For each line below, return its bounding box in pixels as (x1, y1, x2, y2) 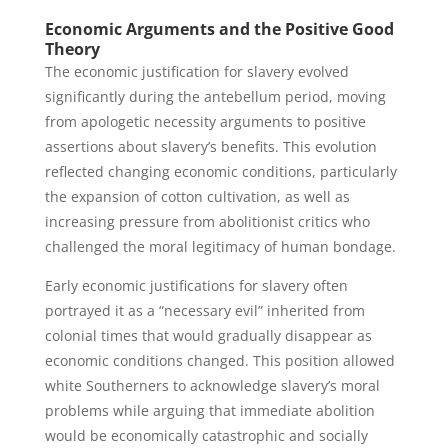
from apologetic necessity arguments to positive (44, 112, 366, 131)
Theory (44, 38, 100, 60)
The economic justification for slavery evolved (44, 62, 349, 81)
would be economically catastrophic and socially (44, 426, 368, 445)
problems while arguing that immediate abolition (44, 401, 375, 420)
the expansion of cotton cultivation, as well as (44, 187, 350, 206)
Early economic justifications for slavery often (44, 276, 348, 295)
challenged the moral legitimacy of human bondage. (44, 237, 396, 256)
